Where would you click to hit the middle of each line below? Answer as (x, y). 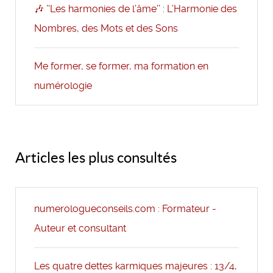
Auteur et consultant (80, 229)
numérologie (63, 86)
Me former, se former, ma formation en (122, 66)
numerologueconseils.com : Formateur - (126, 209)
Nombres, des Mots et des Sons (106, 29)
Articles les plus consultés (96, 158)
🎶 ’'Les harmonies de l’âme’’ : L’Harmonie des (136, 9)
